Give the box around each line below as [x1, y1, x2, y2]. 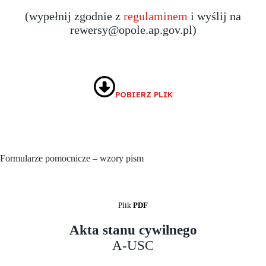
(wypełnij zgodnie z [25, 9, 123, 23]
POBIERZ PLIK [115, 90, 173, 100]
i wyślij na [188, 9, 241, 23]
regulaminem [123, 9, 188, 23]
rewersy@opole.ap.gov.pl [69, 23, 192, 37]
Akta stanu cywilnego [69, 223, 197, 238]
